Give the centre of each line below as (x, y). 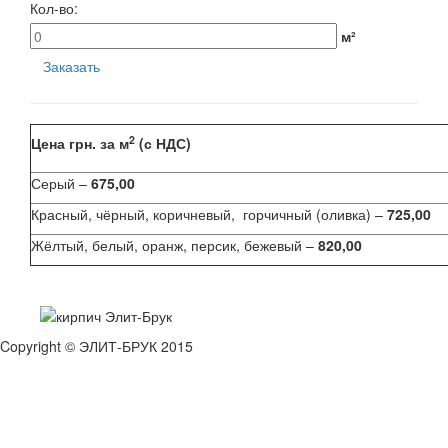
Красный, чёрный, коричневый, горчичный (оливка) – (209, 214)
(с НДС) (163, 143)
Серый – (61, 183)
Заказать (71, 66)
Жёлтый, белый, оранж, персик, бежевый (166, 245)
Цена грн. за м (80, 143)
